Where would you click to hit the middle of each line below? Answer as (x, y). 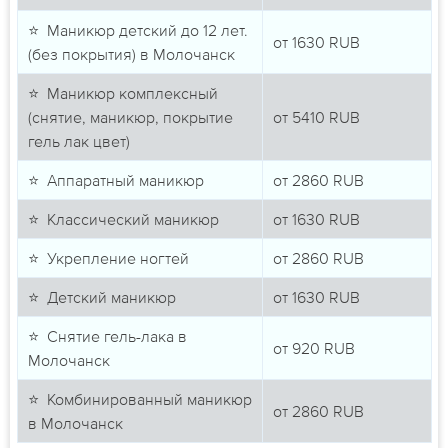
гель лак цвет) (78, 141)
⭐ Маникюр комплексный (122, 93)
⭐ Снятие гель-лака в (107, 336)
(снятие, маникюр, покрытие (130, 117)
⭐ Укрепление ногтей (108, 258)
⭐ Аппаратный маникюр (115, 180)
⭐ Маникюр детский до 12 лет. (137, 30)
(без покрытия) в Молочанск (131, 54)
